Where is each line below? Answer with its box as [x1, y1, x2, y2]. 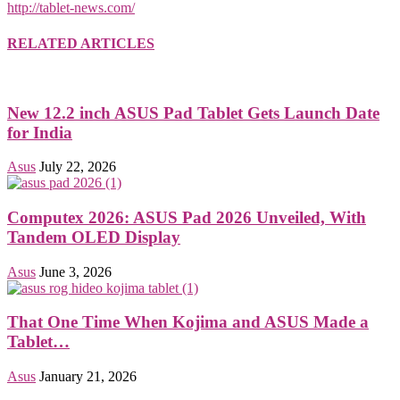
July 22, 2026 [39, 159, 116, 175]
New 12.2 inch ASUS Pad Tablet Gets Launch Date [7, 103, 379, 122]
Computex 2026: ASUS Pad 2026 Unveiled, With [7, 208, 366, 228]
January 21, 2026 [39, 369, 137, 385]
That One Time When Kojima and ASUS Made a [7, 312, 369, 332]
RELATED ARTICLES [7, 35, 154, 51]
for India [7, 122, 72, 142]
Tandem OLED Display [7, 228, 180, 247]
